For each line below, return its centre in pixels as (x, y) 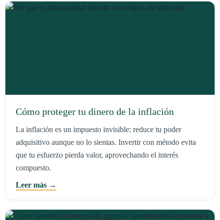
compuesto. (33, 168)
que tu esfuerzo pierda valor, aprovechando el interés (97, 155)
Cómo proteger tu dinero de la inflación (95, 112)
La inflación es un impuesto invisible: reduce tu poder (98, 130)
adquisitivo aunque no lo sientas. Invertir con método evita (106, 142)
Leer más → (36, 185)
